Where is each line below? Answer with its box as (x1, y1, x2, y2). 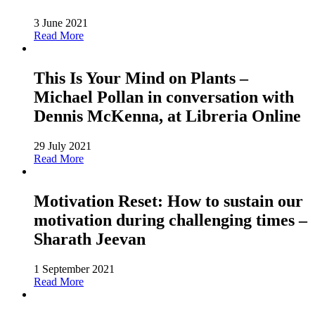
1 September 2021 (34, 262, 115, 275)
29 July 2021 (34, 139, 91, 152)
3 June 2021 (34, 17, 88, 29)
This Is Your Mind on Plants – (34, 68, 248, 87)
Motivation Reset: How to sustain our (34, 191, 303, 210)
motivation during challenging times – (34, 210, 307, 229)
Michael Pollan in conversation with (34, 87, 294, 106)
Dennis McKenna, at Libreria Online (34, 106, 301, 125)
